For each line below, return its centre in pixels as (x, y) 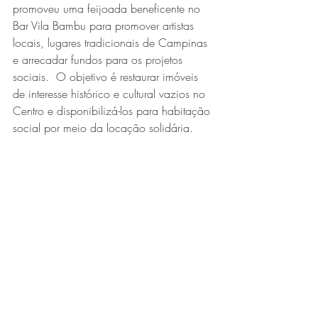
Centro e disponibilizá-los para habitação (113, 111)
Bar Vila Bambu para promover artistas (105, 26)
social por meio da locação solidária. (103, 128)
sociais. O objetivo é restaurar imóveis (107, 77)
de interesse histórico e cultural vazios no (111, 94)
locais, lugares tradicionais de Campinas (112, 43)
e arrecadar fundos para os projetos (99, 60)
